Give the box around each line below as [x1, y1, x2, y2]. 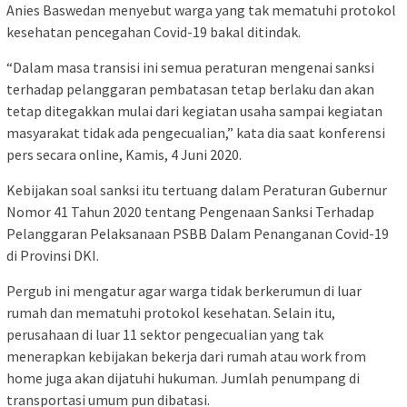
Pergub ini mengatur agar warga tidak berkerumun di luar [6, 281, 362, 300]
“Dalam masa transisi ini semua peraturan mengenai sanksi [6, 57, 374, 76]
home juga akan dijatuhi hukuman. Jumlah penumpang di [6, 368, 360, 387]
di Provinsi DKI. [6, 245, 99, 264]
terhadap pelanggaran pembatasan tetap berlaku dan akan [6, 79, 374, 98]
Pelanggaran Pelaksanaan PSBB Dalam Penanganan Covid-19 [6, 223, 389, 243]
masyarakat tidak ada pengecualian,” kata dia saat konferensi [6, 123, 385, 142]
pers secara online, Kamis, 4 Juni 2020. [6, 144, 242, 164]
